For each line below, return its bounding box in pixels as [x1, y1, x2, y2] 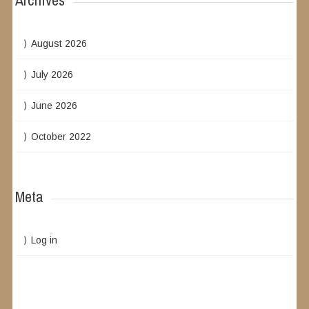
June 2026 [31, 100, 78, 111]
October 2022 [31, 131, 92, 142]
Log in [31, 235, 58, 246]
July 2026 [31, 69, 74, 80]
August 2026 [31, 38, 88, 49]
